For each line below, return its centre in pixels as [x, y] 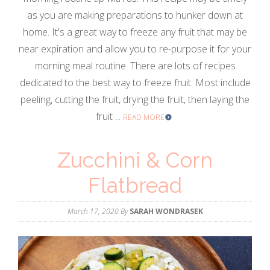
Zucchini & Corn [135, 160]
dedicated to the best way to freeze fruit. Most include [135, 83]
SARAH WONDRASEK [166, 212]
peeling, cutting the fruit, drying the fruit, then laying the [135, 100]
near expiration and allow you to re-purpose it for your [135, 49]
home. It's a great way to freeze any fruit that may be [135, 32]
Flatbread [135, 186]
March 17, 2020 [93, 212]
